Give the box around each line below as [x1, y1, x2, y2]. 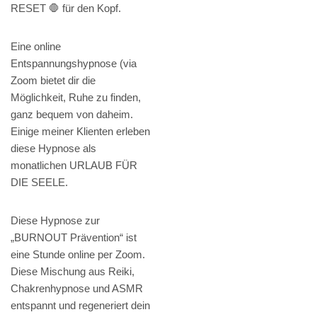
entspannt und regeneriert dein [11, 299, 150, 312]
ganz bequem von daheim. [11, 108, 133, 121]
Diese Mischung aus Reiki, [11, 265, 134, 278]
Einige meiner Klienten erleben [11, 125, 150, 138]
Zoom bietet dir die [11, 74, 96, 87]
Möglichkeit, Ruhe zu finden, [11, 91, 141, 104]
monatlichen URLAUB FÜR [11, 159, 137, 172]
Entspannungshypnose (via [11, 57, 137, 70]
